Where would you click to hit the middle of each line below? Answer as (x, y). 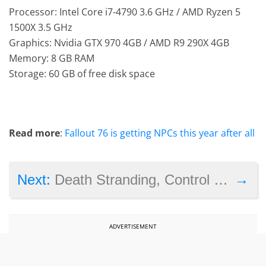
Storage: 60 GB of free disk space (82, 74)
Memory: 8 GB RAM (52, 58)
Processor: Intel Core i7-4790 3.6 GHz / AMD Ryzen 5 (125, 12)
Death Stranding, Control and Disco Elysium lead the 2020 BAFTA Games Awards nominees (134, 180)
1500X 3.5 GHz (41, 28)
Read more (35, 133)
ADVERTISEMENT (133, 227)
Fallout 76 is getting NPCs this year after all (160, 133)
